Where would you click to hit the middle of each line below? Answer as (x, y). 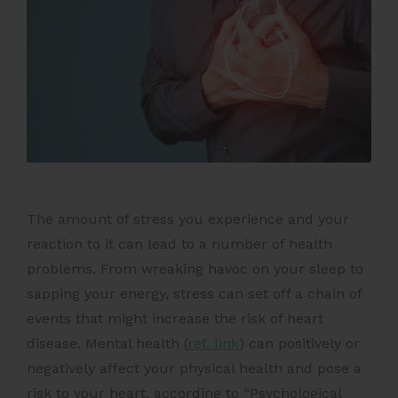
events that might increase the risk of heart (175, 319)
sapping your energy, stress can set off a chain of (194, 294)
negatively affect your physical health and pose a (194, 369)
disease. (56, 344)
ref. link (213, 344)
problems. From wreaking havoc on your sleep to (195, 269)
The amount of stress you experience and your (188, 219)
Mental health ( (136, 344)
